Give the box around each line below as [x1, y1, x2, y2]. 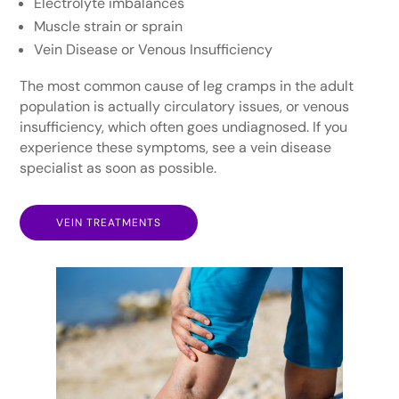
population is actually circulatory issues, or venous [20, 97, 350, 117]
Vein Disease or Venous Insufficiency [34, 40, 273, 60]
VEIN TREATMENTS [56, 216, 162, 231]
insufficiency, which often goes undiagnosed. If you [20, 118, 348, 137]
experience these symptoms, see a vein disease [20, 138, 332, 158]
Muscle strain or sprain [34, 17, 183, 37]
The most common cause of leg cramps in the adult [20, 77, 354, 96]
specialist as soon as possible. [20, 159, 217, 178]
